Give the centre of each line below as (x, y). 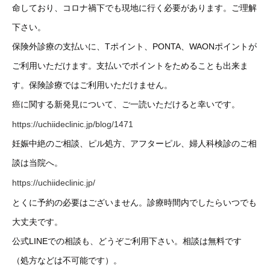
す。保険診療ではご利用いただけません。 (92, 85)
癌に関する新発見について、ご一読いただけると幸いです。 (126, 104)
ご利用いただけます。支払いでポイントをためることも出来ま (130, 66)
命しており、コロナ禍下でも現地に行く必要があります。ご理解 (134, 8)
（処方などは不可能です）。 (67, 260)
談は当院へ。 (37, 163)
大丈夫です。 (37, 221)
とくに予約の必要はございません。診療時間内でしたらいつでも (134, 202)
